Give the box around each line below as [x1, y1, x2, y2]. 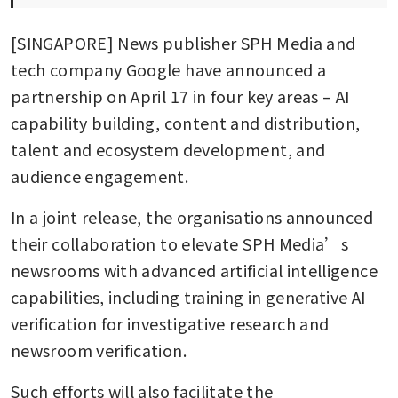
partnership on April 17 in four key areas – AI [11, 84, 350, 107]
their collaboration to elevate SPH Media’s [11, 231, 349, 255]
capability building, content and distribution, [11, 110, 361, 134]
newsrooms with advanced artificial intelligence [11, 258, 378, 282]
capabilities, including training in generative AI [11, 284, 366, 308]
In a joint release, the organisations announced [11, 204, 373, 228]
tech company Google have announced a [11, 57, 326, 81]
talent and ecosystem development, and [11, 137, 326, 161]
